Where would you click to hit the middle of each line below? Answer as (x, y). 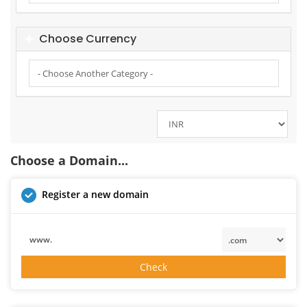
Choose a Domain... (69, 160)
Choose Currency (85, 39)
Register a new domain (95, 194)
